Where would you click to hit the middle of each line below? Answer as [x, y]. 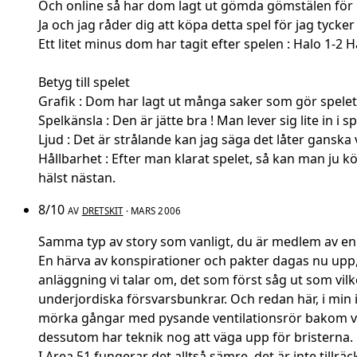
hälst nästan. [77, 178]
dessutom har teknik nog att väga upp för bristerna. [196, 337]
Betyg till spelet [84, 82]
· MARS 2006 [152, 211]
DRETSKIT [102, 211]
